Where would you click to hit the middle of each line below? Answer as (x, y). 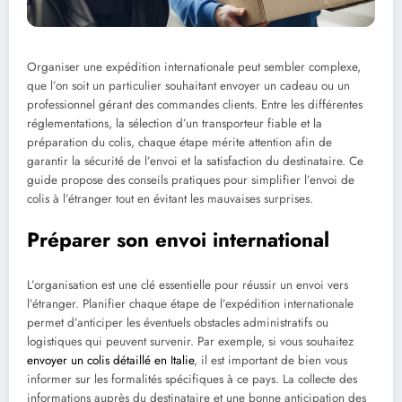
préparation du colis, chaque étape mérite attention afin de (179, 142)
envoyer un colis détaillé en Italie (110, 360)
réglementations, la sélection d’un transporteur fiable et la (175, 123)
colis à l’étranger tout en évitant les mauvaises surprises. (170, 198)
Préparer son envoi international (178, 240)
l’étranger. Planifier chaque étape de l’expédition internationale (190, 303)
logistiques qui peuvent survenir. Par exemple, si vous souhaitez (190, 341)
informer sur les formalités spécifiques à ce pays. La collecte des (192, 379)
